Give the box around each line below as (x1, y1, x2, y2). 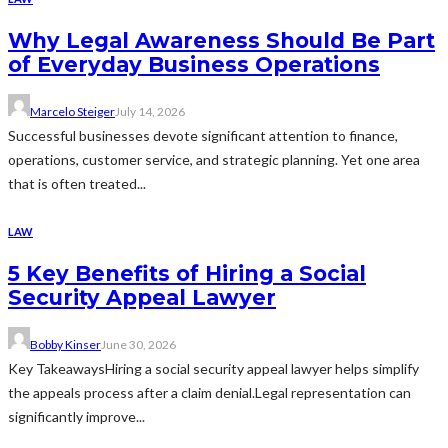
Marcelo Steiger (30, 104, 115, 120)
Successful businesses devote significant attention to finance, (8, 127, 398, 145)
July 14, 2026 (115, 104, 185, 120)
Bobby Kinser (30, 337, 101, 353)
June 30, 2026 (101, 337, 176, 353)
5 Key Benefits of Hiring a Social (8, 260, 366, 286)
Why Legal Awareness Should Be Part (8, 27, 435, 53)
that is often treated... (8, 175, 146, 193)
